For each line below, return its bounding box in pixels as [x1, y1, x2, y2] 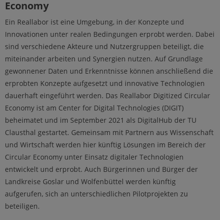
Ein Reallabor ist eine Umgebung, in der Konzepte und [5, 17, 184, 27]
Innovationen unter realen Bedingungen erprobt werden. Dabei [5, 29, 215, 39]
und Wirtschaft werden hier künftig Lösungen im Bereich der [5, 139, 206, 149]
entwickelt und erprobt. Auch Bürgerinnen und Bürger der [5, 164, 198, 174]
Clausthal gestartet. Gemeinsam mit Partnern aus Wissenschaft [5, 127, 214, 137]
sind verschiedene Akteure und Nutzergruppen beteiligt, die [5, 41, 204, 51]
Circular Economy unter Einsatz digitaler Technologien [5, 152, 184, 162]
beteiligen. [5, 201, 40, 211]
